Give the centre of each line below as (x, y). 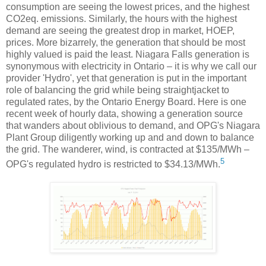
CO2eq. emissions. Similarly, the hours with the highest (121, 19)
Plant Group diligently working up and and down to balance (130, 138)
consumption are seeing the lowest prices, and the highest (128, 7)
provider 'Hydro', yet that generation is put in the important (126, 78)
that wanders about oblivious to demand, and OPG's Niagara (133, 126)
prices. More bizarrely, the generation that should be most (126, 43)
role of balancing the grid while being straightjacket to (118, 90)
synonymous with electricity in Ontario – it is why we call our (131, 66)
